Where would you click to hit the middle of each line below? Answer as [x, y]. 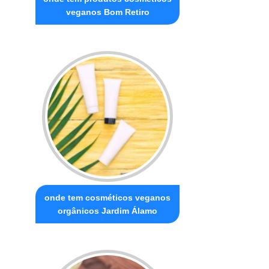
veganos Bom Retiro [107, 12]
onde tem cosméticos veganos [108, 197]
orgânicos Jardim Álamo [108, 210]
